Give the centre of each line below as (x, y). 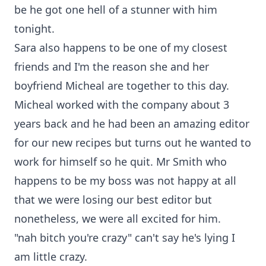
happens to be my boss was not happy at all (125, 180)
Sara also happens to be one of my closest (121, 47)
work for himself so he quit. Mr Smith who (121, 161)
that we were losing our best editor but (113, 199)
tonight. (34, 28)
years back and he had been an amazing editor (132, 123)
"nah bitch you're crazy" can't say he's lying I (125, 237)
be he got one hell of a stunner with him (116, 9)
